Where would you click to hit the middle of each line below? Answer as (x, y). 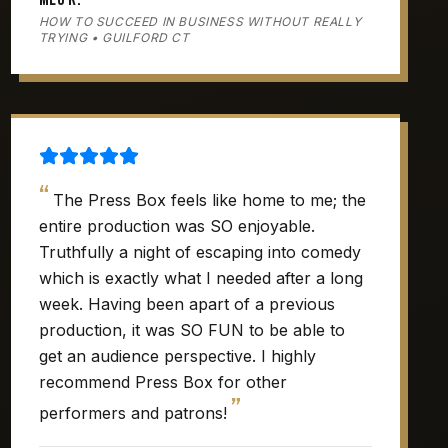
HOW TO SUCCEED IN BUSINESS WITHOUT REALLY (200, 21)
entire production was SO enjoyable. (176, 226)
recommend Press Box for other (162, 382)
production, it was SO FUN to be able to (191, 330)
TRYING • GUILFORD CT (114, 37)
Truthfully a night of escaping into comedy (199, 252)
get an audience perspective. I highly (177, 356)
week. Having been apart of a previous (186, 304)
